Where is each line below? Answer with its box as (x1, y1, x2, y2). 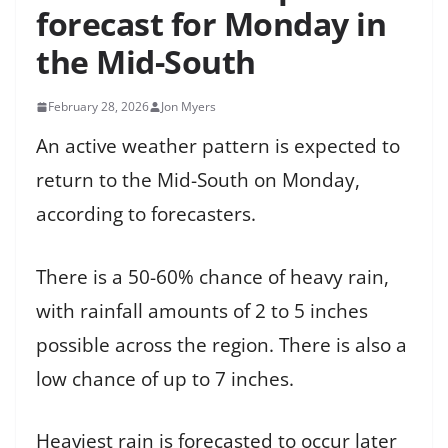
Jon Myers (161, 98, 216, 116)
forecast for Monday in (36, 2, 386, 46)
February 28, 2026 (48, 98, 149, 116)
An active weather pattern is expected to (36, 133, 400, 160)
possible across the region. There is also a (36, 331, 407, 358)
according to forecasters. (36, 201, 256, 228)
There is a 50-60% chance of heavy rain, (36, 263, 389, 290)
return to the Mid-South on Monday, (36, 167, 360, 194)
